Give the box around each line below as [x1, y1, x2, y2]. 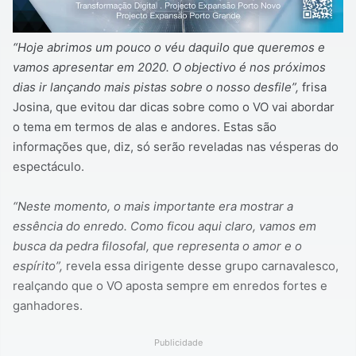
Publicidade [153, 337, 203, 349]
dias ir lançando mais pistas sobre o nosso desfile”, [13, 79, 302, 95]
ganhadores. [13, 298, 83, 314]
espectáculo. [13, 159, 84, 175]
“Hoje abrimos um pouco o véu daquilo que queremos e [13, 40, 325, 56]
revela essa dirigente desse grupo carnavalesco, [66, 258, 339, 274]
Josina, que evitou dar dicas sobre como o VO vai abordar [13, 99, 335, 115]
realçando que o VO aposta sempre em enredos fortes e [13, 278, 327, 294]
